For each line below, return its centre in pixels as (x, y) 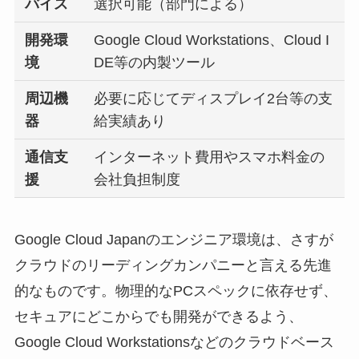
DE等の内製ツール (155, 62)
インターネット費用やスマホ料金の (210, 157)
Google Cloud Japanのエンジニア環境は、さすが (173, 239)
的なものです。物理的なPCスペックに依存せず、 (175, 290)
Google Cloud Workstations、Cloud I (212, 40)
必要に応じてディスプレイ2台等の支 (214, 98)
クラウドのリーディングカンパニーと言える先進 (173, 265)
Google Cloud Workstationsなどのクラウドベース (174, 342)
